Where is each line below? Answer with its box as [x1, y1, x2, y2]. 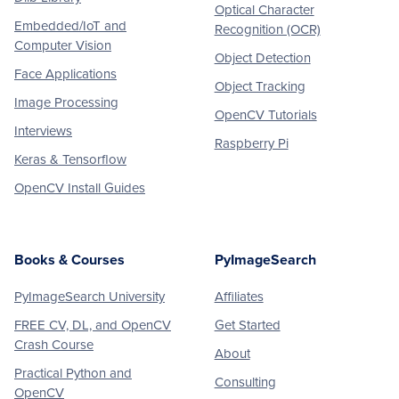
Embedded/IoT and [14, 17, 126, 34]
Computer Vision [14, 37, 111, 53]
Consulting [214, 373, 276, 390]
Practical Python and [14, 364, 132, 381]
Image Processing [14, 94, 118, 110]
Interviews [14, 122, 72, 139]
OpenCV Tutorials [214, 106, 317, 123]
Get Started [214, 316, 281, 333]
